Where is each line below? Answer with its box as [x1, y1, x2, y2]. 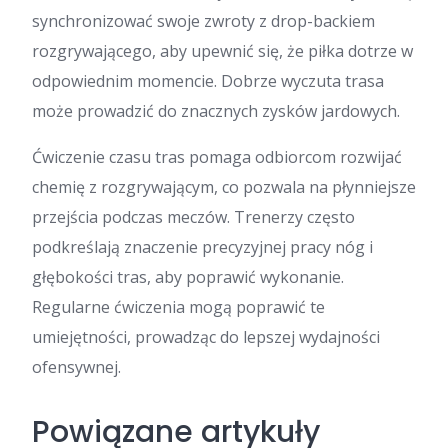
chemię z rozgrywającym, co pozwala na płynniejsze [32, 175, 416, 198]
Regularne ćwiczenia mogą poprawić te [32, 295, 325, 318]
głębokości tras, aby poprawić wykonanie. [32, 265, 344, 288]
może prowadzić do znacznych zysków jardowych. [32, 99, 400, 122]
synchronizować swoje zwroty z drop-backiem [32, 9, 375, 32]
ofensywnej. [32, 355, 121, 378]
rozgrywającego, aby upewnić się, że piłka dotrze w [32, 39, 413, 62]
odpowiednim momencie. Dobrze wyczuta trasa [32, 69, 384, 92]
